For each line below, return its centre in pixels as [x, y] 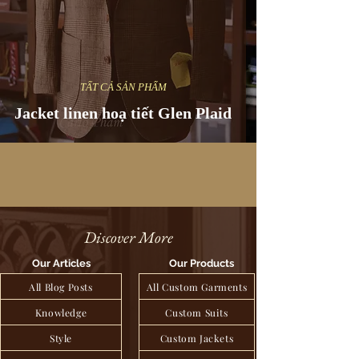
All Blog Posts [61, 286]
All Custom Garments [197, 286]
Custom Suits [197, 312]
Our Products [201, 263]
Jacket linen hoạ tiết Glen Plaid [123, 113]
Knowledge [61, 312]
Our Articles [61, 263]
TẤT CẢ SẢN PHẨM [123, 87]
